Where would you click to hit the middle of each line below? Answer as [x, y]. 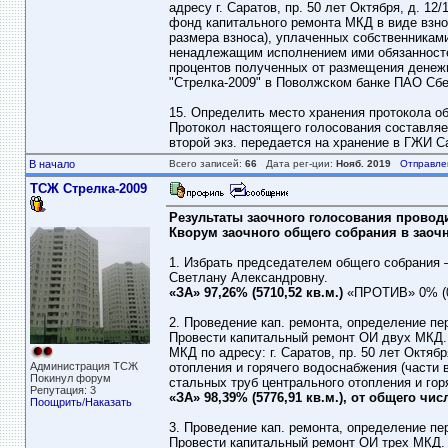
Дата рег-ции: [296, 163]
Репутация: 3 [62, 390]
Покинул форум [70, 378]
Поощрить [55, 402]
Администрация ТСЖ [83, 366]
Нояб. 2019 [363, 163]
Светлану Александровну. [248, 277]
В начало [51, 164]
